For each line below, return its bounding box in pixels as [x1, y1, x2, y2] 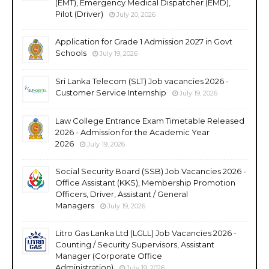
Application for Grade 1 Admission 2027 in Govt [55, 36, 232, 46]
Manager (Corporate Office [55, 250, 162, 261]
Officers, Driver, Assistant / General [55, 189, 188, 199]
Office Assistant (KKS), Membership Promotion [55, 177, 235, 187]
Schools [55, 47, 86, 58]
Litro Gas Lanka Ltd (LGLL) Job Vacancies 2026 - [55, 228, 237, 238]
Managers [55, 200, 94, 210]
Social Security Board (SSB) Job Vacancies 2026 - [55, 166, 246, 176]
